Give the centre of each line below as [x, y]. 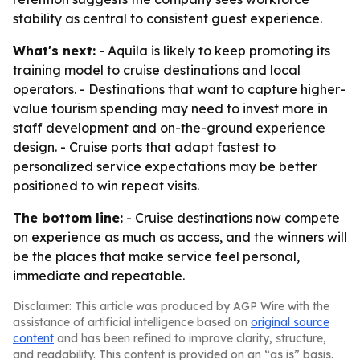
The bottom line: [68, 218]
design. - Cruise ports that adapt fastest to [144, 147]
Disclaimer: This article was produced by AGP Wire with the [171, 306]
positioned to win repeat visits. [106, 186]
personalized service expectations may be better [165, 166]
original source [290, 322]
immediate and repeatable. [99, 276]
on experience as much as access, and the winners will [180, 237]
